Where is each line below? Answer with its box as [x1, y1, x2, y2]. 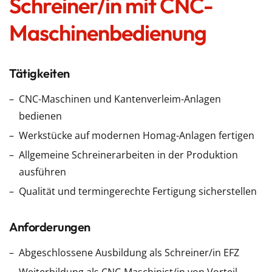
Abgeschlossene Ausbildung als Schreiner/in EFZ [19, 246, 239, 259]
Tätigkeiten [9, 66, 70, 81]
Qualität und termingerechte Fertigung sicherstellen [19, 185, 257, 198]
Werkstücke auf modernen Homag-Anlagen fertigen [19, 129, 254, 142]
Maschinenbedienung [9, 19, 206, 46]
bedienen [19, 109, 62, 123]
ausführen [19, 165, 66, 178]
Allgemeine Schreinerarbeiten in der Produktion [19, 148, 238, 161]
